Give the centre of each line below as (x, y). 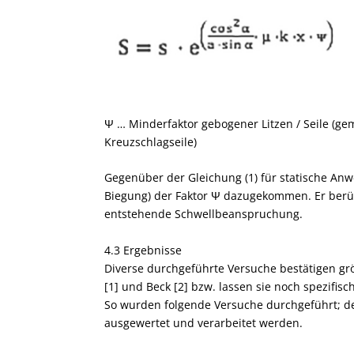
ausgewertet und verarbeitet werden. (203, 322)
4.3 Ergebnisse (143, 250)
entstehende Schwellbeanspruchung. (203, 214)
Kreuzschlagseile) (151, 141)
